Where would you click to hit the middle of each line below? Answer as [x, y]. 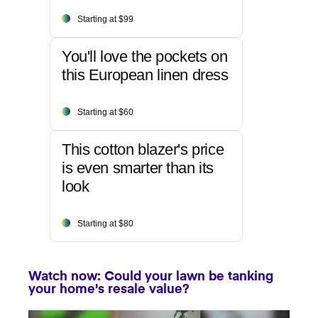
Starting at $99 [105, 20]
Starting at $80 [105, 224]
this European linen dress [145, 75]
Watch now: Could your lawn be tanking [151, 277]
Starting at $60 [105, 113]
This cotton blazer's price [143, 150]
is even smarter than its [138, 168]
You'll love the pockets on [145, 57]
